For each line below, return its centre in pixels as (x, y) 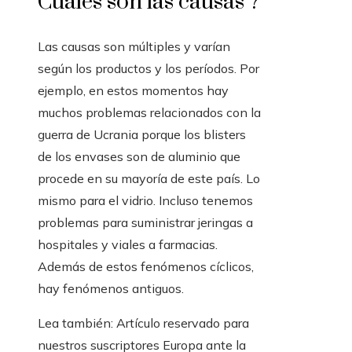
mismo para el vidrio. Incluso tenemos (145, 201)
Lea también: (75, 323)
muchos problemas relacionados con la (149, 113)
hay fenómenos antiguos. (111, 289)
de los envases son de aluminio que (139, 157)
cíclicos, (232, 267)
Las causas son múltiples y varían (134, 47)
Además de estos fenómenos (122, 267)
